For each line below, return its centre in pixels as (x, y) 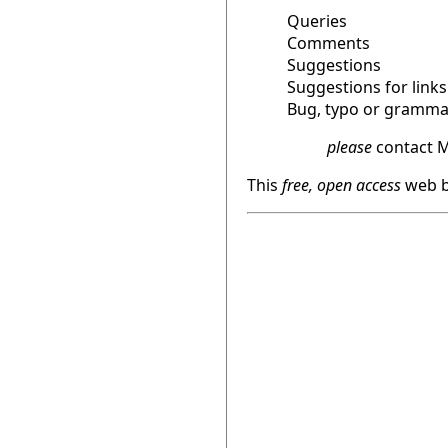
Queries (317, 21)
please (349, 147)
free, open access (339, 185)
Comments (328, 43)
